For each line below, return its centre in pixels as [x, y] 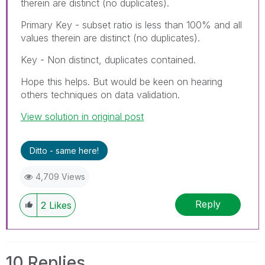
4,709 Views [60, 176]
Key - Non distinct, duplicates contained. [108, 59]
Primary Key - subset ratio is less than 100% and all [131, 25]
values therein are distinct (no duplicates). [110, 38]
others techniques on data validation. [100, 94]
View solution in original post [82, 116]
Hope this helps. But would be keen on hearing [122, 81]
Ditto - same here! [64, 150]
